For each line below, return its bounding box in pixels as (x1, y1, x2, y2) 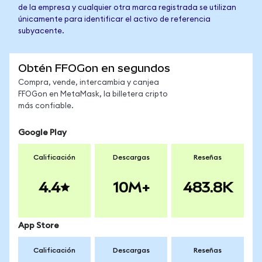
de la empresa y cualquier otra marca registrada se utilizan (18, 4, 236, 12)
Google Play (18, 129, 67, 137)
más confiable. (18, 102, 74, 110)
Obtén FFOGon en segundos (18, 62, 170, 74)
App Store (18, 222, 59, 230)
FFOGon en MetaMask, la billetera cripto (18, 91, 168, 98)
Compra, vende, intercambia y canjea (18, 79, 159, 87)
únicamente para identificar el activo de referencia (18, 16, 211, 23)
